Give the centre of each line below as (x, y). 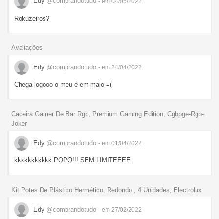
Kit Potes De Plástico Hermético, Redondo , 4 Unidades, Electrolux (107, 190)
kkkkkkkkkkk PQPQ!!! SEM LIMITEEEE (72, 160)
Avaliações (27, 48)
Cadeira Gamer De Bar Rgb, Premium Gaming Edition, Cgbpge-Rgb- (108, 114)
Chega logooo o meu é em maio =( (63, 85)
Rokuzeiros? (32, 18)
